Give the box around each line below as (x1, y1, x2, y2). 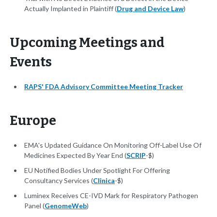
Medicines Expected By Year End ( (24, 151, 126, 160)
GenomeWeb (45, 201, 87, 210)
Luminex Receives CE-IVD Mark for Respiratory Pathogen (24, 191, 198, 200)
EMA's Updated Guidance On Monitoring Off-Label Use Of (24, 141, 201, 150)
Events (10, 54, 86, 70)
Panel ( (24, 201, 45, 210)
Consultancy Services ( (24, 176, 93, 185)
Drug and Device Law (117, 4, 184, 13)
